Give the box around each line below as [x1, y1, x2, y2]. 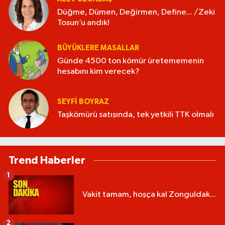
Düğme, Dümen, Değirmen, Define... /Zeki [57, 8, 215, 17]
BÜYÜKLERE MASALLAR [57, 44, 139, 52]
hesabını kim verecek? [57, 67, 140, 76]
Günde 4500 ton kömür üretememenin [57, 56, 204, 65]
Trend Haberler [9, 155, 85, 166]
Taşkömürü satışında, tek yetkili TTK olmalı [57, 110, 214, 120]
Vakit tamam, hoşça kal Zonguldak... [82, 190, 216, 199]
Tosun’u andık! [57, 18, 109, 27]
